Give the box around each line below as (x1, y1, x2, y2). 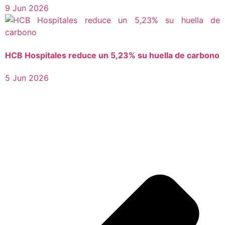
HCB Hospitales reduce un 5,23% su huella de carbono (5, 50, 219, 60)
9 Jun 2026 (5, 3, 49, 14)
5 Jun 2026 (5, 72, 49, 83)
